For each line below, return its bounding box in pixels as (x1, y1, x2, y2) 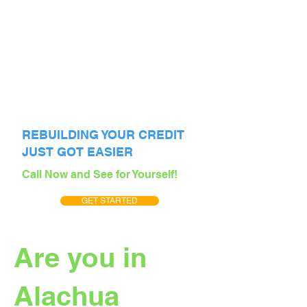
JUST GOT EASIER (22, 145, 133, 159)
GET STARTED (82, 196, 138, 206)
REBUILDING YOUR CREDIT (22, 127, 184, 142)
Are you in (14, 241, 147, 273)
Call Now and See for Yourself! (22, 168, 177, 181)
